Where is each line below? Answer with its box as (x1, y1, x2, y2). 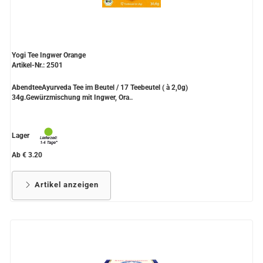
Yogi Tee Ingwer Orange (12, 51, 86, 60)
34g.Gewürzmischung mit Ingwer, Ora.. (12, 93, 133, 102)
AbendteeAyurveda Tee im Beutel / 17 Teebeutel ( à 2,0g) (12, 83, 188, 92)
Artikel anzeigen (32, 180, 99, 190)
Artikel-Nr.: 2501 (12, 61, 63, 70)
